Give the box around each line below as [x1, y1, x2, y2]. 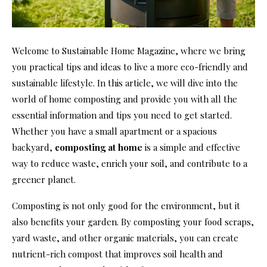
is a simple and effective [142, 141, 240, 153]
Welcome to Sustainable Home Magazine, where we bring [12, 44, 246, 57]
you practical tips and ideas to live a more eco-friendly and [12, 60, 248, 73]
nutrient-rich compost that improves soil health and [12, 247, 223, 260]
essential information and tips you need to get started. [12, 108, 232, 121]
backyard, [12, 141, 55, 153]
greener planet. [12, 173, 76, 185]
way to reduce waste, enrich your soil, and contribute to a [12, 157, 247, 169]
